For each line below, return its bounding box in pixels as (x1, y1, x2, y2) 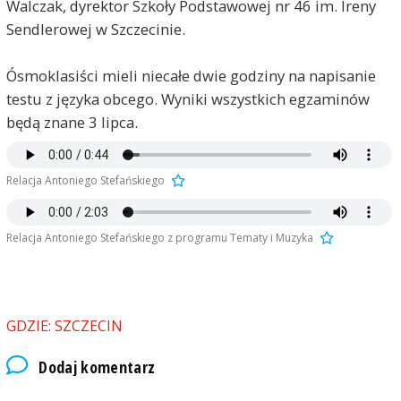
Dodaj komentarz (38, 355, 156, 378)
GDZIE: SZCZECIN (5, 316, 123, 337)
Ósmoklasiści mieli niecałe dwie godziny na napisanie (5, 65, 376, 87)
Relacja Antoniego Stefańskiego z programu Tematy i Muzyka (5, 230, 313, 246)
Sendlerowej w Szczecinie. (5, 19, 185, 40)
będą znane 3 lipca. (5, 112, 138, 133)
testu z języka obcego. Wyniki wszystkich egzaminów (5, 89, 370, 110)
